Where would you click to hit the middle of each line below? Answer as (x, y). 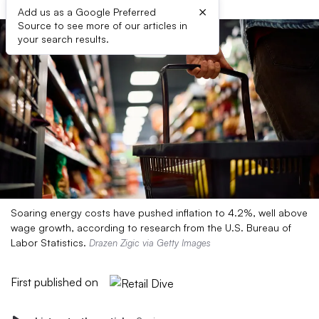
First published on (54, 282)
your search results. (63, 39)
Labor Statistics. (50, 242)
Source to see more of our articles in (103, 25)
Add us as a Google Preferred (87, 12)
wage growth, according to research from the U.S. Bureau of (151, 228)
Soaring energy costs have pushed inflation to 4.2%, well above (159, 213)
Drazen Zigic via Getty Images (150, 243)
